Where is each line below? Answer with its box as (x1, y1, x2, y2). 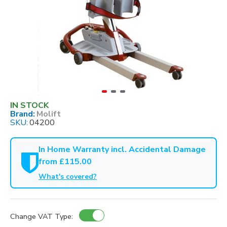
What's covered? (39, 172, 97, 181)
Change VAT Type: (10, 211, 73, 221)
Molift (36, 108, 61, 120)
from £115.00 (39, 156, 92, 167)
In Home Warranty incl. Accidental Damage (39, 144, 206, 155)
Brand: (10, 108, 35, 120)
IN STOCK (10, 100, 49, 111)
